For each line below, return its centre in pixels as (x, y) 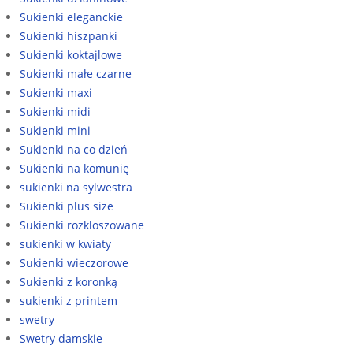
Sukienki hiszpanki (69, 35)
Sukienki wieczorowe (74, 262)
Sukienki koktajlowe (71, 54)
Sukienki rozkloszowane (82, 225)
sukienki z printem (69, 300)
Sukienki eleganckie (71, 17)
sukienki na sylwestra (76, 187)
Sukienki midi (55, 111)
